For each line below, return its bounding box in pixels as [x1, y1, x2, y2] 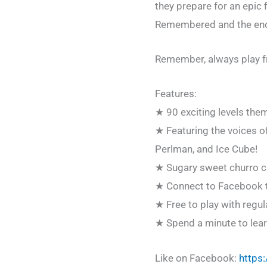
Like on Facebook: [155, 252, 239, 264]
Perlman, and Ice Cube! [155, 143, 257, 156]
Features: [155, 88, 197, 100]
